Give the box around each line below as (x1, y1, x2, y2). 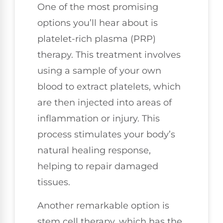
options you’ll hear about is (37, 17, 158, 29)
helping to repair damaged (37, 161, 158, 172)
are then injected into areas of (37, 97, 172, 109)
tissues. (37, 177, 70, 188)
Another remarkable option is (37, 200, 169, 211)
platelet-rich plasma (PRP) (37, 33, 156, 45)
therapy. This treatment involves (37, 49, 181, 61)
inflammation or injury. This (37, 113, 160, 124)
